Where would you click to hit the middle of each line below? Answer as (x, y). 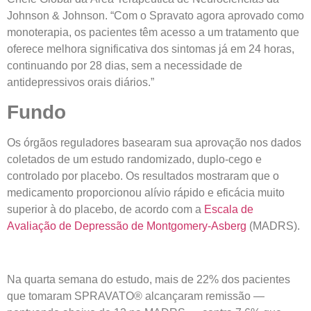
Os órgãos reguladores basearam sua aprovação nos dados (154, 143)
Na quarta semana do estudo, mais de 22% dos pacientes (149, 280)
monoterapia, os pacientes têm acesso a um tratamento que (153, 32)
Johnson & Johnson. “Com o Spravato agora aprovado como (155, 15)
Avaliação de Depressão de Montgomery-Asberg (127, 226)
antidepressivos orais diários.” (81, 82)
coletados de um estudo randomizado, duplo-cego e (134, 160)
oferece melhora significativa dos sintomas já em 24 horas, (151, 49)
